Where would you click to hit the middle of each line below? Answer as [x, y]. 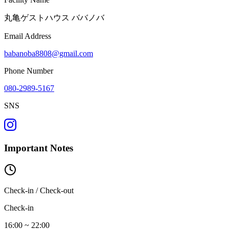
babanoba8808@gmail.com [49, 54]
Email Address [28, 36]
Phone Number [29, 71]
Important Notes [39, 148]
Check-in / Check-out [39, 190]
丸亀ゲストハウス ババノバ [54, 18]
